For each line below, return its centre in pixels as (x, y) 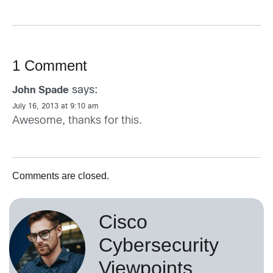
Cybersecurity (159, 245)
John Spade (41, 90)
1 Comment (50, 65)
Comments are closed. (61, 175)
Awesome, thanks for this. (77, 121)
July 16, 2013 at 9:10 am (55, 106)
